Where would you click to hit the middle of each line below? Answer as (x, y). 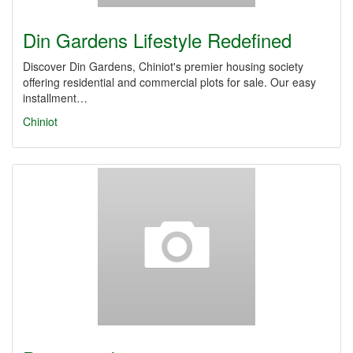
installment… (55, 98)
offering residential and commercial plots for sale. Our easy (169, 82)
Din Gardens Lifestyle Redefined (157, 40)
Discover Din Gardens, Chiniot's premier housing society (163, 66)
